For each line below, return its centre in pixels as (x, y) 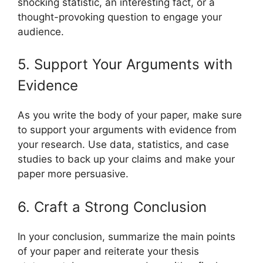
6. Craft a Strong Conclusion (112, 207)
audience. (41, 31)
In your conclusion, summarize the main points (127, 236)
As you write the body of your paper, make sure (130, 115)
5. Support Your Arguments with (125, 65)
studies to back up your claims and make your (126, 159)
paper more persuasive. (73, 174)
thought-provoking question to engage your (120, 17)
